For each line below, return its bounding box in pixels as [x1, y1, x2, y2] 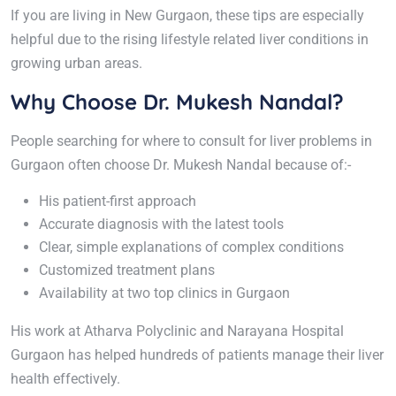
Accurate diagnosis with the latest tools [39, 216, 284, 233]
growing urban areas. [11, 55, 142, 72]
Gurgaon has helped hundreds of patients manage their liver [11, 346, 384, 364]
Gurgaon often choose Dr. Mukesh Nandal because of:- [11, 156, 351, 174]
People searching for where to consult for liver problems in [11, 133, 372, 150]
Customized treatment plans [39, 262, 215, 279]
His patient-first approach [39, 193, 196, 210]
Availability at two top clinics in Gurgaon [39, 285, 290, 302]
